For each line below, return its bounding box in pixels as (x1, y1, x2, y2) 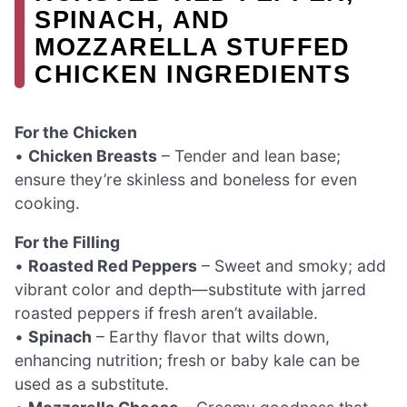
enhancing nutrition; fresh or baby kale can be (15, 351, 360, 371)
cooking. (15, 193, 80, 213)
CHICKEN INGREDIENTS (35, 60, 352, 89)
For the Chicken (15, 122, 137, 142)
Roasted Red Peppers (28, 256, 197, 276)
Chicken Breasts (28, 145, 157, 165)
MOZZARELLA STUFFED (35, 33, 351, 62)
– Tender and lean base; (157, 145, 341, 165)
